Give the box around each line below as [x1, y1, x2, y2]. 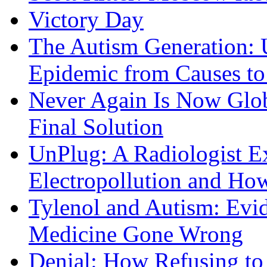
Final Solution [29, 114, 163, 140]
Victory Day [29, 7, 144, 33]
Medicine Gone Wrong [29, 221, 243, 247]
